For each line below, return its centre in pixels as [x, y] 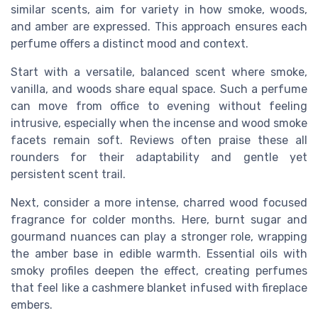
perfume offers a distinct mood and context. [130, 43]
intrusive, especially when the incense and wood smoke [159, 123]
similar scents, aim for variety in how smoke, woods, [159, 9]
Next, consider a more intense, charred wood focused [159, 202]
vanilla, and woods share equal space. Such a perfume [159, 89]
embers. [32, 305]
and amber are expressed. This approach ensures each [159, 26]
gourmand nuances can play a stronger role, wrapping [159, 236]
